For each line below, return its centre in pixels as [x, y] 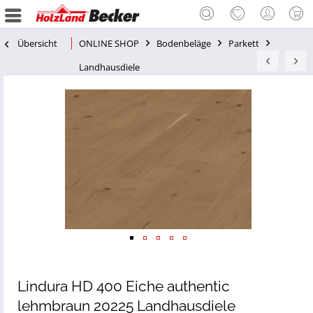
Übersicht [37, 43]
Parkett [244, 43]
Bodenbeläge [184, 43]
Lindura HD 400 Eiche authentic [124, 286]
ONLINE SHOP [109, 43]
